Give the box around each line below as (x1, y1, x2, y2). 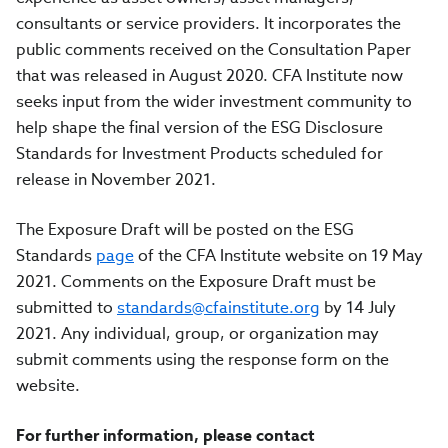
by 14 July (324, 297, 396, 318)
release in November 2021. (16, 169, 216, 190)
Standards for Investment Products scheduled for (16, 143, 383, 164)
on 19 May (348, 245, 423, 266)
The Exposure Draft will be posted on (16, 219, 296, 240)
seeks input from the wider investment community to (16, 91, 412, 112)
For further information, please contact (16, 425, 315, 446)
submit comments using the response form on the (16, 349, 389, 370)
